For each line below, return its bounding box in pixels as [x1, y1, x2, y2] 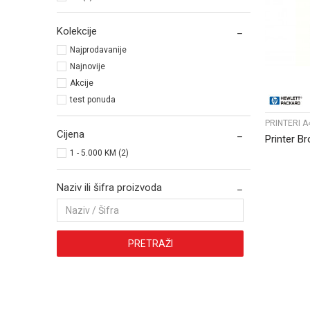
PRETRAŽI [127, 238, 173, 250]
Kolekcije [57, 25, 97, 38]
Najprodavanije [70, 45, 127, 55]
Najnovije [70, 62, 105, 72]
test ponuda [70, 95, 116, 105]
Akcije [70, 78, 93, 89]
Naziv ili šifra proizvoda [57, 181, 162, 194]
